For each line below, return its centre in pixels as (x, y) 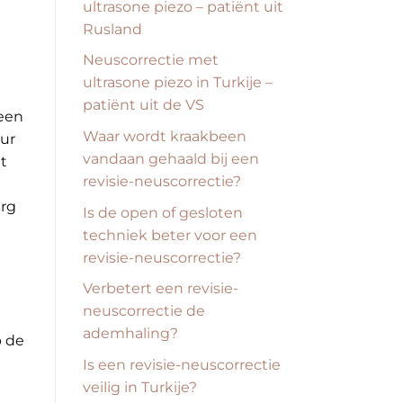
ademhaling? (130, 334)
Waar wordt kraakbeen (165, 137)
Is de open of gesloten (163, 212)
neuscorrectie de (144, 311)
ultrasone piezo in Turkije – (178, 83)
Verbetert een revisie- (161, 289)
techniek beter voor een (170, 235)
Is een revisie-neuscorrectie (182, 364)
